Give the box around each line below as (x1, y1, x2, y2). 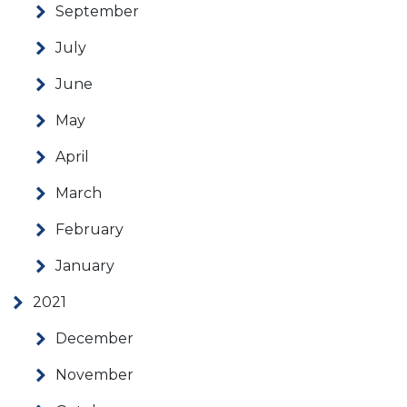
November (55, 366, 134, 384)
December (55, 330, 134, 348)
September (55, 3, 139, 21)
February (55, 221, 124, 239)
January (55, 257, 114, 275)
